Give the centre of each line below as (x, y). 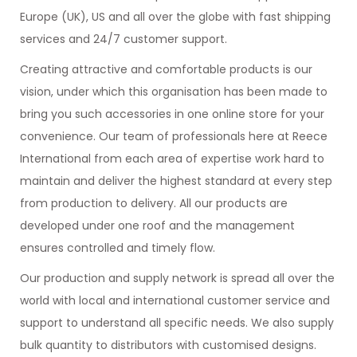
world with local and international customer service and (175, 300)
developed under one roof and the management (157, 226)
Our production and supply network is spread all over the (177, 278)
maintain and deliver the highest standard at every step (176, 181)
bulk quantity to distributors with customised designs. (168, 345)
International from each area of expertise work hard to (172, 159)
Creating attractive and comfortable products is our (166, 69)
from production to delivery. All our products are (154, 203)
